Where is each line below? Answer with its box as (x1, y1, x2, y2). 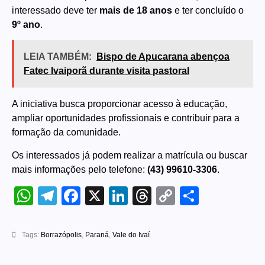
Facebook (80, 185, 164, 206)
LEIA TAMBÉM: (24, 51, 92, 62)
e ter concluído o (172, 5, 244, 15)
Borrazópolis (41, 230, 82, 239)
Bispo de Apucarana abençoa (96, 51, 230, 62)
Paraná (85, 230, 109, 239)
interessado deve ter (12, 5, 99, 15)
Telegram (57, 185, 135, 206)
